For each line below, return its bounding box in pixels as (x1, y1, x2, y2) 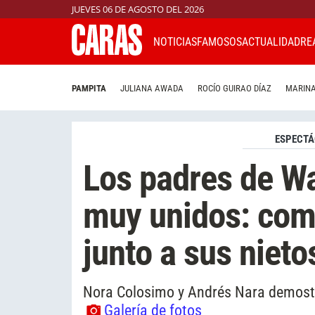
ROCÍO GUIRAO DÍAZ (198, 83, 271, 94)
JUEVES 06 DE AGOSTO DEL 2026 (72, 3, 204, 15)
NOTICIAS (153, 34, 197, 49)
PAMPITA (72, 83, 106, 94)
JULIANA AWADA (120, 83, 184, 94)
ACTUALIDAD (242, 34, 300, 49)
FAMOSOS (197, 34, 242, 49)
